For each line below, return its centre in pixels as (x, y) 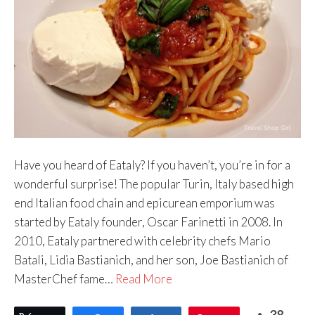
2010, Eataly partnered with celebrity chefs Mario (142, 241)
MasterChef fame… (65, 279)
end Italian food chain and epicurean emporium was (144, 203)
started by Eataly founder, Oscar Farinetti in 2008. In (148, 222)
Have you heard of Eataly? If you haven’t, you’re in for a (152, 165)
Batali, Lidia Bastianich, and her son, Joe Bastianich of (151, 260)
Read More (144, 279)
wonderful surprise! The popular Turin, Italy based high (154, 184)
